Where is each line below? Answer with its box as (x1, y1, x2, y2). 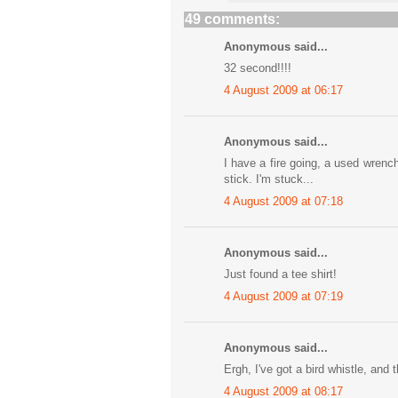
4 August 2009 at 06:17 (224, 83, 343, 97)
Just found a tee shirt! (224, 267, 337, 282)
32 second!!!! (224, 61, 291, 76)
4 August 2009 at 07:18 (224, 194, 343, 208)
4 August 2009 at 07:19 (224, 289, 343, 303)
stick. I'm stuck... (224, 172, 314, 187)
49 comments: (185, 11, 280, 27)
